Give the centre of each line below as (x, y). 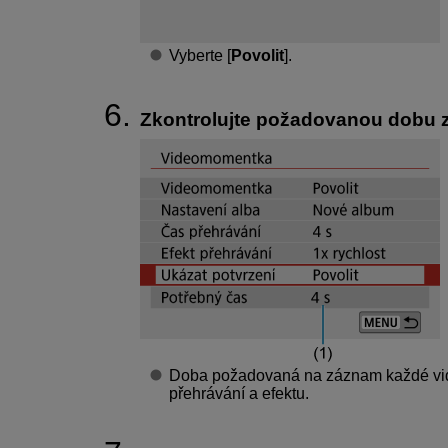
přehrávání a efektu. (238, 393)
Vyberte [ (199, 55)
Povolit (257, 55)
